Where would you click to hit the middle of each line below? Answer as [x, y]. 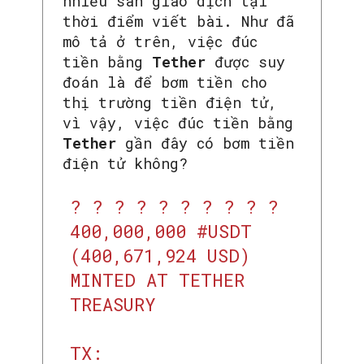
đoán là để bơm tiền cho [165, 82]
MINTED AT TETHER [157, 280]
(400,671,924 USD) [160, 256]
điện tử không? [125, 164]
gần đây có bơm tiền [210, 143]
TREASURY [113, 305]
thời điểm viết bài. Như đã [178, 22]
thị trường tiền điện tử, [170, 103]
